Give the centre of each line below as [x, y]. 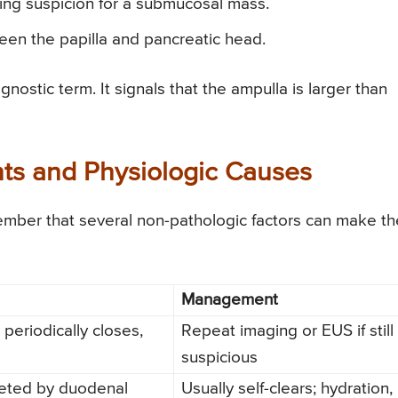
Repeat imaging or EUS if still [287, 330]
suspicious [219, 357]
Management [230, 299]
